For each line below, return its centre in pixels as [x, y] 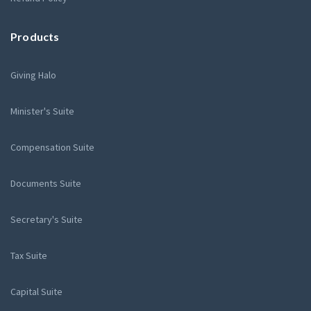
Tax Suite [29, 255]
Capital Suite [36, 292]
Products [35, 36]
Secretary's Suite [47, 219]
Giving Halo [33, 75]
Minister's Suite [42, 111]
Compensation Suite [52, 147]
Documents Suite [46, 183]
